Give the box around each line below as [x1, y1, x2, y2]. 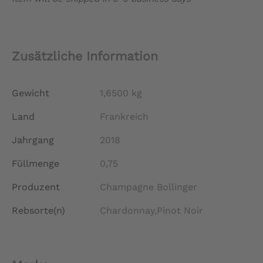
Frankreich [100, 111, 149, 123]
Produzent [12, 181, 60, 193]
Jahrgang [12, 134, 54, 146]
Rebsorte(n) [12, 205, 65, 217]
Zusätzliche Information [12, 49, 158, 64]
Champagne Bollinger [100, 181, 197, 193]
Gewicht [12, 87, 49, 99]
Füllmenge [12, 158, 59, 170]
